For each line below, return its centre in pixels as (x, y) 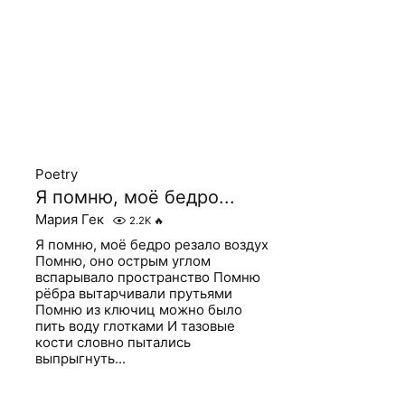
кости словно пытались (113, 342)
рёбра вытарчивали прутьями (134, 293)
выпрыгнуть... (81, 358)
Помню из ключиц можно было (139, 310)
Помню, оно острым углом (123, 261)
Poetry (57, 174)
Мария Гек (70, 219)
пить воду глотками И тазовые (136, 326)
